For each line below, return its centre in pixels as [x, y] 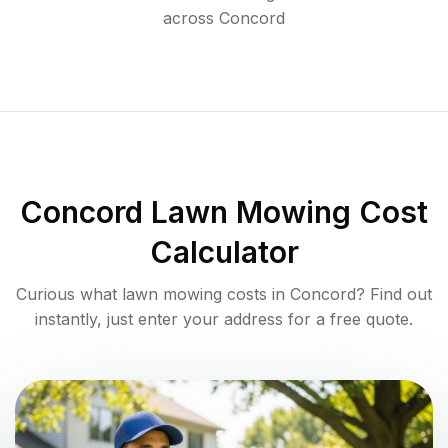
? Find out [394, 294]
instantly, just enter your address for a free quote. [224, 319]
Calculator [224, 252]
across [188, 18]
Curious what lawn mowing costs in [153, 294]
